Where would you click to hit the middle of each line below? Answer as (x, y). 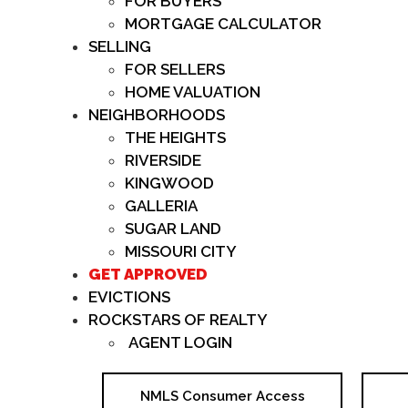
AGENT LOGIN (178, 342)
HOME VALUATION (193, 92)
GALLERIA (161, 206)
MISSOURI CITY (181, 251)
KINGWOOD (169, 183)
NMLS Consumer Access (222, 396)
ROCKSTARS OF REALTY (178, 320)
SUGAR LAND (173, 229)
